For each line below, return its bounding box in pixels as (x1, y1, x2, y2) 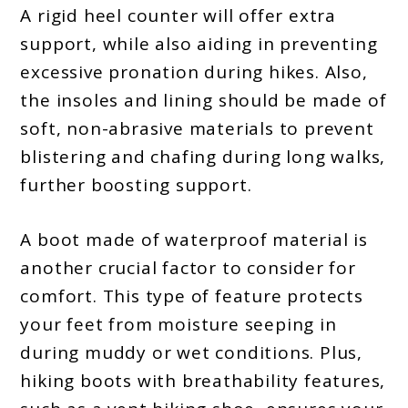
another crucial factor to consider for (20, 255, 356, 280)
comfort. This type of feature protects (20, 283, 363, 308)
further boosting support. (20, 173, 252, 198)
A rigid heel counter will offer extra (20, 4, 337, 28)
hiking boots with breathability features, (20, 368, 386, 393)
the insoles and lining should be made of (20, 88, 387, 113)
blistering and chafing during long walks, (20, 145, 386, 169)
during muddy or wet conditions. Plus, (20, 340, 363, 364)
